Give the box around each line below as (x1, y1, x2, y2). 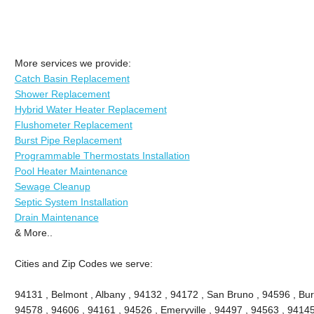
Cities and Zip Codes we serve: (14, 257, 153, 269)
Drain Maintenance (14, 211, 99, 223)
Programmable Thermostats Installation (14, 149, 190, 161)
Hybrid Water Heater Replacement (14, 103, 167, 115)
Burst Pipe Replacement (14, 134, 122, 146)
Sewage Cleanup (14, 180, 90, 192)
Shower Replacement (14, 88, 110, 100)
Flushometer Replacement (14, 118, 132, 130)
